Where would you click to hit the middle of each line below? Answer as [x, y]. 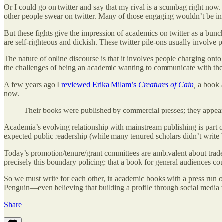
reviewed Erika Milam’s [100, 84]
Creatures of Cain [166, 84]
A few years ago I [33, 84]
